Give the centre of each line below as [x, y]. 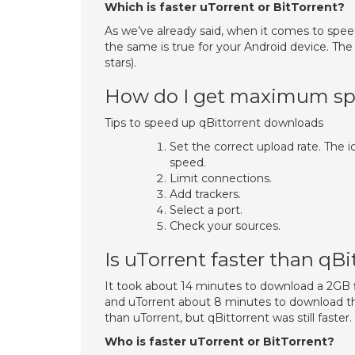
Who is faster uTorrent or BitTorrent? [219, 342]
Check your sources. [225, 226]
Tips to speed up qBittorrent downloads [214, 123]
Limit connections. [221, 178]
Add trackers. [205, 194]
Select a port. [206, 210]
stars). [120, 63]
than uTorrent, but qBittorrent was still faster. [228, 318]
